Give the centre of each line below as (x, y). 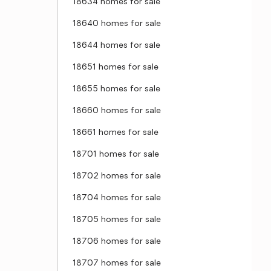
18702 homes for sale (117, 176)
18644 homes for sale (116, 46)
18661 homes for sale (116, 133)
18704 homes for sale (117, 198)
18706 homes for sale (117, 242)
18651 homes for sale (116, 67)
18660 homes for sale (117, 111)
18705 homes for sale (117, 220)
